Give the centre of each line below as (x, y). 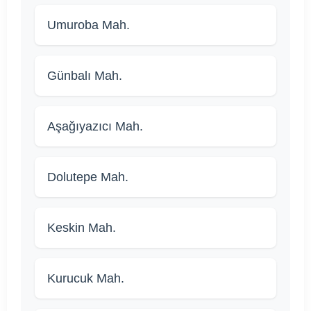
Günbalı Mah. (85, 76)
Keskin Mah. (82, 228)
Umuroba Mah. (89, 25)
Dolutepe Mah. (88, 177)
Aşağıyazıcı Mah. (95, 127)
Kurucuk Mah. (86, 279)
